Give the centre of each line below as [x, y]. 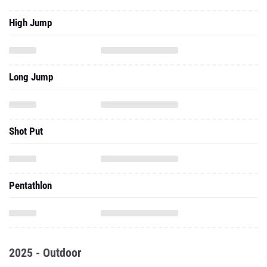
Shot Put [26, 131]
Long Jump [31, 77]
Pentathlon [30, 185]
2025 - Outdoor [45, 253]
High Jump [30, 23]
